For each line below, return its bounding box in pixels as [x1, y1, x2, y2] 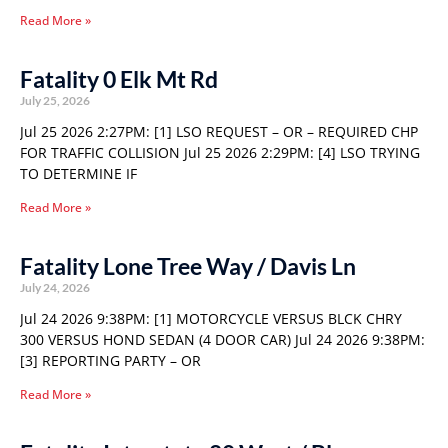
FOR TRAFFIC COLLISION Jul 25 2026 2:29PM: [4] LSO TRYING [20, 143, 420, 162]
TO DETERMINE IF [20, 164, 137, 183]
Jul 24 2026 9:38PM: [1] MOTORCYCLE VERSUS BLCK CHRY [20, 309, 402, 328]
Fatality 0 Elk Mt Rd [20, 65, 218, 93]
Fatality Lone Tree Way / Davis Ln [20, 252, 356, 280]
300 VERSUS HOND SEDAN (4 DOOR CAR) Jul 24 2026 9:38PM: [20, 330, 425, 349]
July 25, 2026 [20, 93, 90, 108]
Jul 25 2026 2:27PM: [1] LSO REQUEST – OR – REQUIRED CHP [20, 122, 418, 141]
